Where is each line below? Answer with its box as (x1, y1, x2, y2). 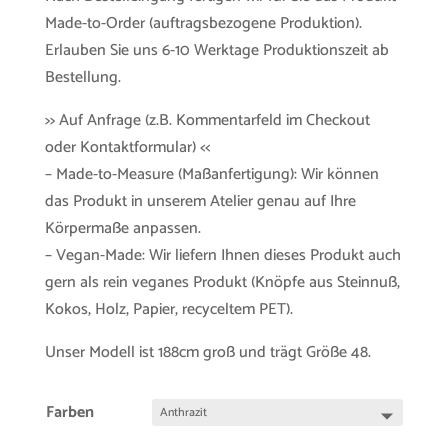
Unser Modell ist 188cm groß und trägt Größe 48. (44, 338, 371, 366)
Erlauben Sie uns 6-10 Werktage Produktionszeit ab (44, 36, 389, 64)
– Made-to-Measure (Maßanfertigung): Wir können (44, 160, 379, 188)
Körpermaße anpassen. (44, 214, 201, 242)
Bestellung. (44, 63, 121, 91)
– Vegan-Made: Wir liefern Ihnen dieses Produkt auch (44, 241, 401, 269)
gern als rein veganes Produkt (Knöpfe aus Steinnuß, (44, 268, 400, 296)
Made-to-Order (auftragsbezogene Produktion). (44, 9, 362, 37)
